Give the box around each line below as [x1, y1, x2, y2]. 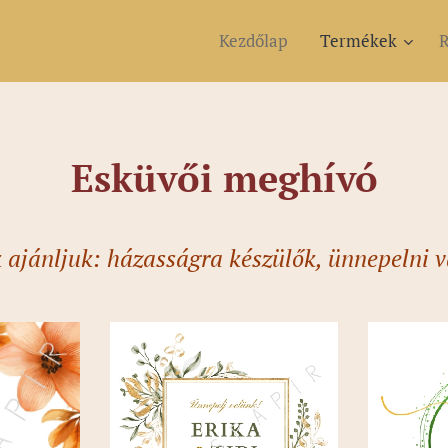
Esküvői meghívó [70, 153, 378, 203]
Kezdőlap [219, 29, 288, 52]
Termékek [320, 29, 397, 52]
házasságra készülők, [106, 242, 328, 274]
